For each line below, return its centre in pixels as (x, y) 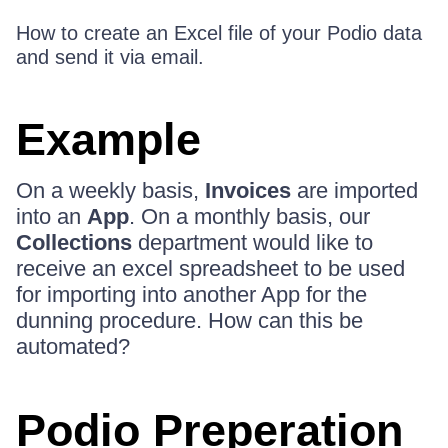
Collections (74, 242)
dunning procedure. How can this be (189, 320)
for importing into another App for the (191, 294)
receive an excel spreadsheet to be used (210, 268)
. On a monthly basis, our (249, 216)
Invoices (248, 190)
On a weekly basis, (110, 190)
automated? (73, 346)
